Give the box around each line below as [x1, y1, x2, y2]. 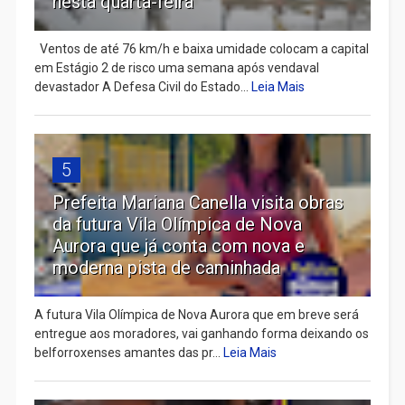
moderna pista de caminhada [52, 257, 280, 279]
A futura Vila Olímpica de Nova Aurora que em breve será [33, 307, 359, 323]
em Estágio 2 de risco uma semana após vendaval [33, 61, 319, 76]
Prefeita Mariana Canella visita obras [52, 192, 344, 214]
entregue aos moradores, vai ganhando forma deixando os [33, 326, 369, 342]
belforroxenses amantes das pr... [33, 345, 223, 361]
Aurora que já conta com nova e [52, 235, 305, 258]
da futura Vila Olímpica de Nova [52, 213, 302, 236]
